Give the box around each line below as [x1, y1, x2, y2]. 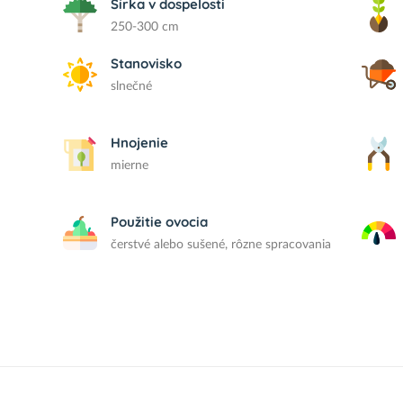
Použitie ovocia [111, 213, 209, 230]
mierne [111, 159, 149, 172]
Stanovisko [111, 55, 183, 72]
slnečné [111, 80, 153, 93]
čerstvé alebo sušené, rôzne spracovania [111, 238, 332, 251]
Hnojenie [111, 134, 169, 151]
